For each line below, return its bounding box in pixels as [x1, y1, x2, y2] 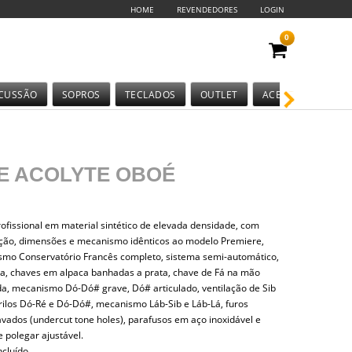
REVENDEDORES [177, 4, 237, 15]
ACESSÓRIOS [262, 88, 323, 101]
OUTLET [200, 88, 238, 101]
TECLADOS [124, 88, 176, 101]
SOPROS [61, 88, 101, 101]
